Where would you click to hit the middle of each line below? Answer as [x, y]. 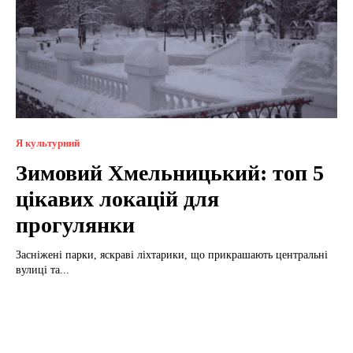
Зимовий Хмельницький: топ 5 [170, 173]
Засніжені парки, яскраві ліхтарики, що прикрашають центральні [172, 255]
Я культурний [48, 143]
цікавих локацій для [117, 199]
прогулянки [75, 225]
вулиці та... [43, 269]
